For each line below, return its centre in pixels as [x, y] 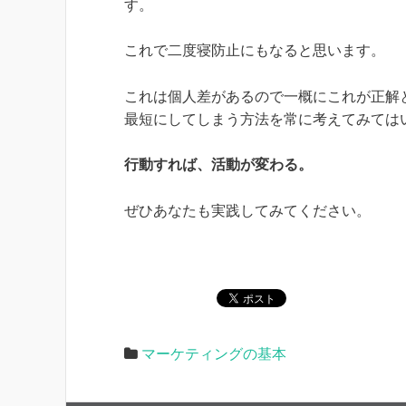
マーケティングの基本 [214, 353]
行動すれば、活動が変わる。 [218, 165]
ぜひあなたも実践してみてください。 [247, 210]
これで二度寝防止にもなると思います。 [255, 51]
